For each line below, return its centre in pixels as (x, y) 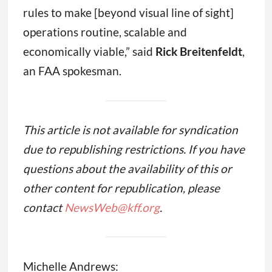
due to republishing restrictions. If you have (134, 149)
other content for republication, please (121, 188)
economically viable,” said (89, 52)
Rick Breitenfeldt (199, 52)
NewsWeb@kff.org (112, 208)
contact (43, 208)
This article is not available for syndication (130, 130)
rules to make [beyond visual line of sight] (128, 13)
